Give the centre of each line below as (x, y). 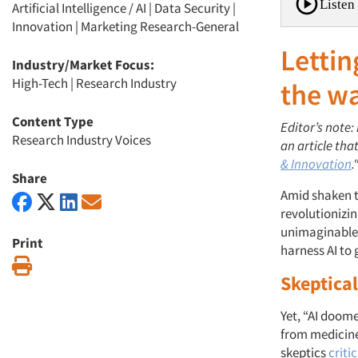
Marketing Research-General (160, 26)
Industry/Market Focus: (83, 65)
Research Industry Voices (82, 140)
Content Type (53, 121)
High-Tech (40, 83)
